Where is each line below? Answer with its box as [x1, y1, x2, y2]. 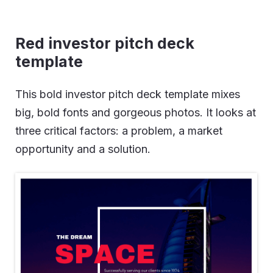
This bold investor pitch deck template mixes [15, 88, 240, 101]
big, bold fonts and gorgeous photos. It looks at [15, 106, 256, 119]
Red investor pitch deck [15, 34, 194, 52]
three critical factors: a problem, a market [15, 124, 222, 137]
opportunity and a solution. [15, 143, 151, 155]
